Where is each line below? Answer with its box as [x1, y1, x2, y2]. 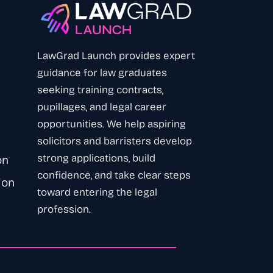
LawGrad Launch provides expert [37, 51, 195, 62]
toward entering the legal [37, 187, 157, 198]
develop [151, 136, 192, 147]
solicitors [37, 136, 81, 147]
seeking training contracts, [37, 85, 163, 96]
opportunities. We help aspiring [37, 119, 186, 130]
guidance [37, 68, 81, 79]
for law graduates [81, 68, 167, 79]
